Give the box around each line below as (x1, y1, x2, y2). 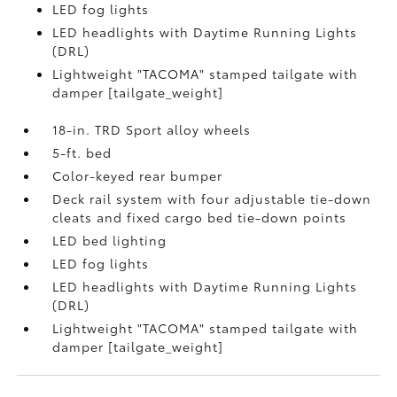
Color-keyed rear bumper (52, 167, 223, 184)
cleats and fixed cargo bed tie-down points (52, 208, 347, 226)
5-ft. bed (52, 144, 113, 161)
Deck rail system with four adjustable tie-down (52, 190, 372, 207)
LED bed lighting (52, 231, 167, 249)
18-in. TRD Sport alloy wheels (52, 121, 252, 138)
